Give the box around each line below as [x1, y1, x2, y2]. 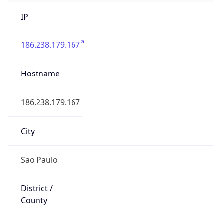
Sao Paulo [20, 154, 58, 165]
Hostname [20, 68, 60, 79]
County [20, 195, 47, 206]
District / [20, 183, 53, 194]
